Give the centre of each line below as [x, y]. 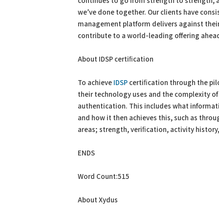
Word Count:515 [104, 177]
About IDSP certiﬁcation [116, 59]
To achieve [96, 83]
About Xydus [98, 200]
